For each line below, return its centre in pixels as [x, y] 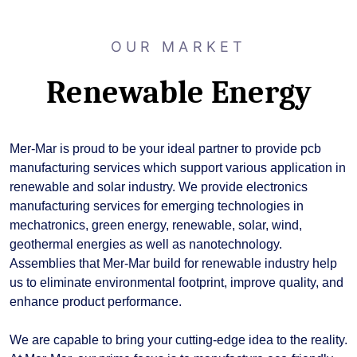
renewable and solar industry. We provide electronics [159, 187]
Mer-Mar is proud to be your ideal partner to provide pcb [165, 149]
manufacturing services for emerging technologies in [157, 206]
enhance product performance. [96, 302]
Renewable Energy [178, 93]
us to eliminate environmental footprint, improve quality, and [177, 283]
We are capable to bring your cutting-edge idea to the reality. [178, 340]
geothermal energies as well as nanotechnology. [146, 245]
